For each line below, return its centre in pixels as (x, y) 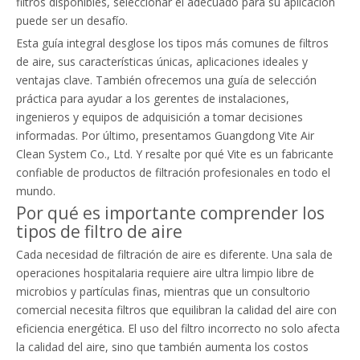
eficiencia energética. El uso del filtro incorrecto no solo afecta (178, 328)
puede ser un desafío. (72, 20)
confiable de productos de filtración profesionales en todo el (173, 172)
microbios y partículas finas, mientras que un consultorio (163, 291)
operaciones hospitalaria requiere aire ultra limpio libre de (165, 273)
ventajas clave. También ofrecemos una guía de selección (166, 80)
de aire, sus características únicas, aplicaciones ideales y (162, 61)
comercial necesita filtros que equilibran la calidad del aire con (176, 310)
